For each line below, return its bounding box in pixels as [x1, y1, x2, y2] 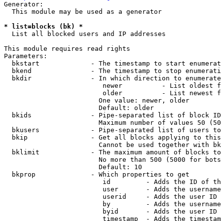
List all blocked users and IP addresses [4, 30, 166, 37]
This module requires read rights [4, 45, 130, 52]
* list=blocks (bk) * [4, 23, 83, 30]
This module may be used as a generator [4, 8, 162, 15]
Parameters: [4, 52, 47, 60]
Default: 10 [4, 163, 142, 171]
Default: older [4, 104, 154, 111]
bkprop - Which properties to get [4, 171, 189, 178]
